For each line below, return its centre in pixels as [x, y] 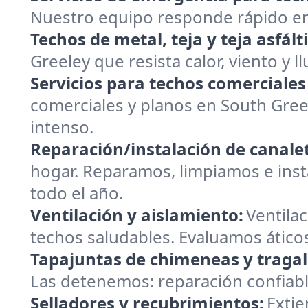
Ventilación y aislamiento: [137, 215]
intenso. [62, 127]
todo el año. [77, 193]
